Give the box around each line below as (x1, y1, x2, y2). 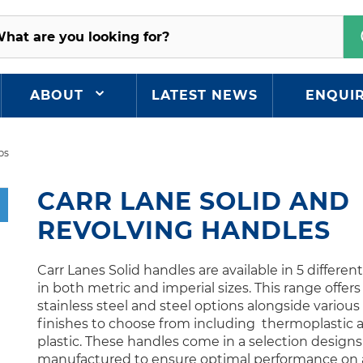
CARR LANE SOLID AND (37, 186, 350, 216)
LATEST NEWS (151, 87, 258, 103)
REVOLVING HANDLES (37, 215, 331, 246)
